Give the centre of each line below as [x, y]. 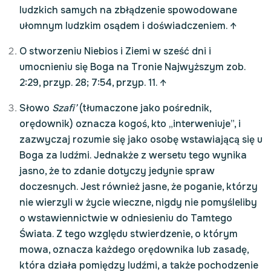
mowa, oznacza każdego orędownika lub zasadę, [134, 250]
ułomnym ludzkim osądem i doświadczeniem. [125, 26]
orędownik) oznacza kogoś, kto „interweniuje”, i [130, 124]
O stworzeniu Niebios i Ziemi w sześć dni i [115, 51]
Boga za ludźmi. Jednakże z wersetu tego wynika [133, 155]
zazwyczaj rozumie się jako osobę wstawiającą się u [141, 139]
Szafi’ [66, 108]
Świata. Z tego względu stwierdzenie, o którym [129, 234]
